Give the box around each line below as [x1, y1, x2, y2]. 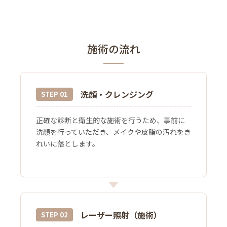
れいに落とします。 [36, 138, 99, 148]
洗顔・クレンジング [81, 88, 154, 100]
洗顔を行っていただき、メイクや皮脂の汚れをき [36, 126, 191, 137]
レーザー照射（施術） [81, 208, 162, 221]
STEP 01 [41, 89, 68, 99]
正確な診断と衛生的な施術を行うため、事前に [36, 115, 185, 125]
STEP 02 [41, 210, 68, 220]
